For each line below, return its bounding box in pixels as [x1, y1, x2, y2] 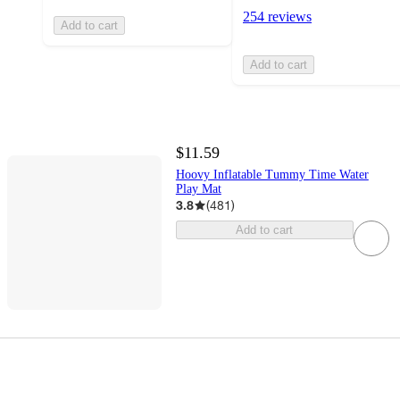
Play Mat [175, 182, 221, 196]
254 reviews [243, 9, 312, 25]
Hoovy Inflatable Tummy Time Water [175, 168, 369, 182]
